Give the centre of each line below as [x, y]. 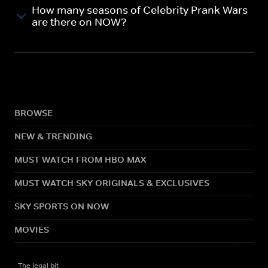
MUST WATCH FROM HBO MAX [80, 159]
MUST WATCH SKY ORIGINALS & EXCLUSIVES [112, 182]
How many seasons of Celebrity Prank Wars [140, 10]
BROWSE [33, 112]
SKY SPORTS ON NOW [62, 206]
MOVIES [32, 229]
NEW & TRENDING [53, 136]
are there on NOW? [79, 22]
